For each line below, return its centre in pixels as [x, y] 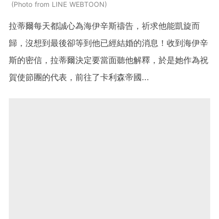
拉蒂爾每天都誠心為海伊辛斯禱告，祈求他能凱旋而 [104, 26]
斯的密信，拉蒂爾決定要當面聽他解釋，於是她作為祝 [109, 60]
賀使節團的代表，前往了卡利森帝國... [80, 77]
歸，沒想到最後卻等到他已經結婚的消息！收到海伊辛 [109, 43]
